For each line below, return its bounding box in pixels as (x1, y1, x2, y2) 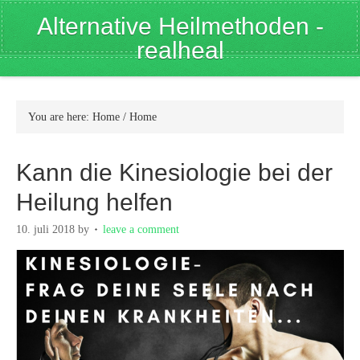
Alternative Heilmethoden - (36, 13, 324, 39)
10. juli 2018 (16, 223, 75, 235)
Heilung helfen (16, 189, 173, 215)
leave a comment (103, 223, 179, 235)
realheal (136, 37, 224, 63)
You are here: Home (28, 111, 123, 123)
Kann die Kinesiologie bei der (16, 159, 333, 186)
